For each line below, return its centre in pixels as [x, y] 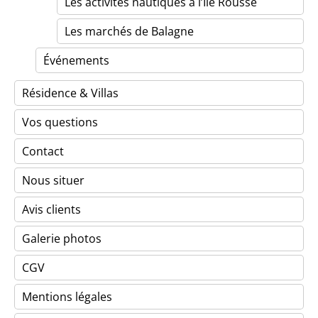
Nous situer [53, 180]
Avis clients [51, 209]
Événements [76, 60]
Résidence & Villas [70, 93]
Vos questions [60, 122]
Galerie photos [62, 238]
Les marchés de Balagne [129, 31]
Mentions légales [67, 297]
